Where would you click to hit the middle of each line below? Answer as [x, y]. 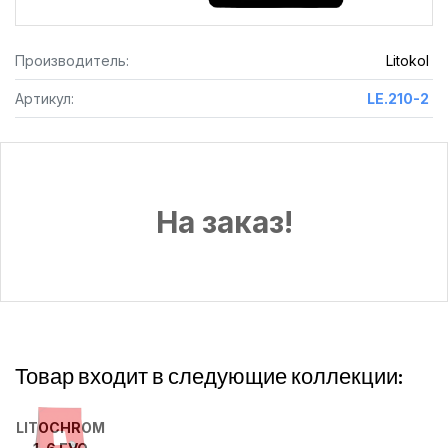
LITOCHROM [60, 427]
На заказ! [224, 222]
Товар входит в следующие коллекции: [209, 376]
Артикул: [44, 98]
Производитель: [72, 60]
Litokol [407, 60]
